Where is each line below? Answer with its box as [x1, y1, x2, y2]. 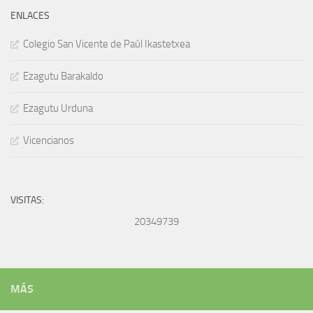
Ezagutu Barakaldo [23, 70, 103, 83]
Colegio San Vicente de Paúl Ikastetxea [23, 38, 190, 51]
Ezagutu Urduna [23, 102, 93, 115]
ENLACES [10, 10, 50, 22]
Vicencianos [23, 134, 74, 147]
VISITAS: [10, 194, 44, 207]
